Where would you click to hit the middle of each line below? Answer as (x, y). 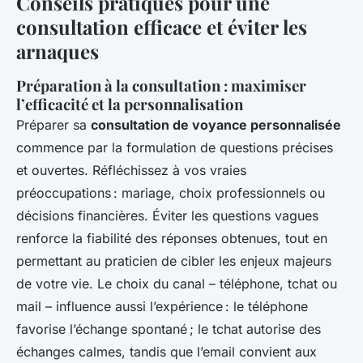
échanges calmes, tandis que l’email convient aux (167, 352)
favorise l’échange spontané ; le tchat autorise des (169, 329)
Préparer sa (53, 125)
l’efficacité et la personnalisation (130, 105)
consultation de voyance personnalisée (216, 125)
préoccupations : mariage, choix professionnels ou (171, 193)
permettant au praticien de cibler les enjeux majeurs (174, 261)
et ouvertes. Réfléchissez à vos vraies (131, 171)
